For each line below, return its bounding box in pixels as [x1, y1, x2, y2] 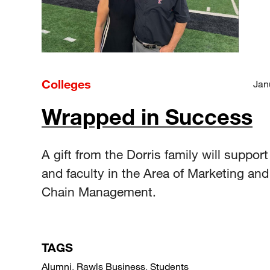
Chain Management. [42, 183, 156, 199]
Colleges [42, 76, 91, 91]
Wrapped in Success [42, 102, 253, 130]
